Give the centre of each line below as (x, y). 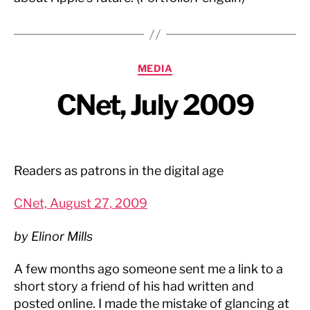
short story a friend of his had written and (134, 286)
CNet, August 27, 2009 (81, 203)
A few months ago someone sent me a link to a (148, 269)
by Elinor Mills (53, 236)
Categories (185, 65)
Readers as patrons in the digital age (119, 170)
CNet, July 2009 (155, 104)
